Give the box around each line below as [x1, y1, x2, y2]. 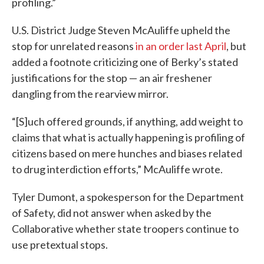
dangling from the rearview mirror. [12, 87, 169, 100]
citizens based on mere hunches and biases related [12, 147, 242, 160]
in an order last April [136, 39, 226, 52]
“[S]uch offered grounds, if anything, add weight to [12, 115, 243, 128]
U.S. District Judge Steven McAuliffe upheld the [12, 24, 230, 37]
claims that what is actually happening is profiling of [12, 131, 245, 144]
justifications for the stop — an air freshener [12, 71, 212, 84]
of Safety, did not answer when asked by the [12, 206, 212, 219]
